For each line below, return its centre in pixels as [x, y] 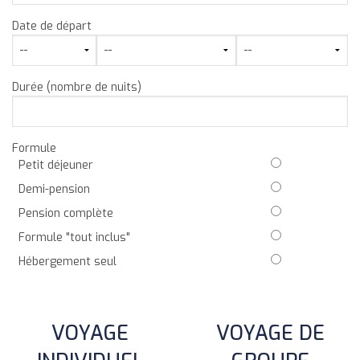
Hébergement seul [67, 261]
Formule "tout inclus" [74, 237]
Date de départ [52, 26]
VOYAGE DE [270, 333]
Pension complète [66, 213]
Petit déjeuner [56, 165]
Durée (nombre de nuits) [77, 87]
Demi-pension [54, 189]
